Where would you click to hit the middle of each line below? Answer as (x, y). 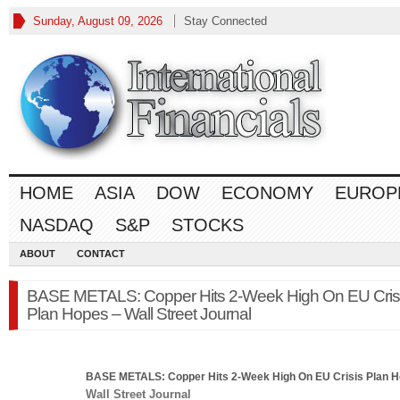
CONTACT (101, 254)
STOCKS (208, 225)
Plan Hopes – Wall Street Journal (139, 314)
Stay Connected (225, 21)
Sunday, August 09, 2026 (98, 21)
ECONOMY (267, 193)
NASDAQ (57, 225)
